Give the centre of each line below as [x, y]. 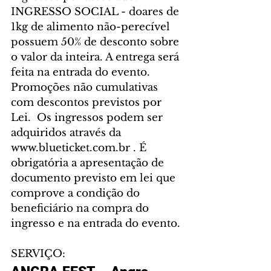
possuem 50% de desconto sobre [96, 42]
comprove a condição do [77, 194]
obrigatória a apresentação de [89, 163]
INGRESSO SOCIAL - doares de [96, 12]
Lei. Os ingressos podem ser [88, 118]
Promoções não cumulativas [86, 88]
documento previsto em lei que [95, 178]
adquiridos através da [67, 133]
